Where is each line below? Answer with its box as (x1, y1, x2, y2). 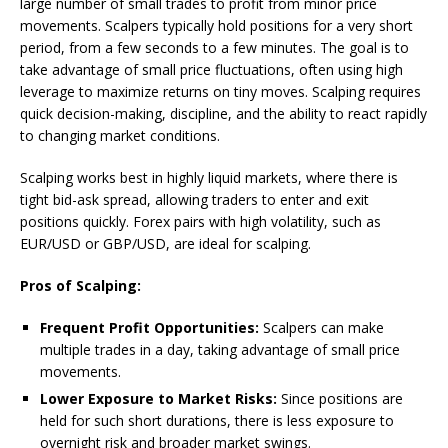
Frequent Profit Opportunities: (40, 317, 259, 337)
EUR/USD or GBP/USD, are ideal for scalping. (20, 233, 311, 253)
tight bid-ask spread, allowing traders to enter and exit (20, 189, 369, 209)
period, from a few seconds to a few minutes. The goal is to (20, 37, 409, 57)
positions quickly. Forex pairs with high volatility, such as (20, 211, 381, 231)
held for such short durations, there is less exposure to (40, 410, 394, 430)
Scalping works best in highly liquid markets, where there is (20, 167, 398, 187)
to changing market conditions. (20, 125, 220, 145)
